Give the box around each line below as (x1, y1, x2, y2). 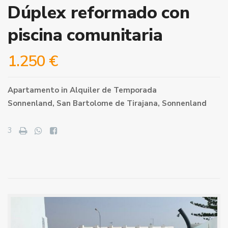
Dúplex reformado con (8, 1, 190, 24)
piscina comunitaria (8, 23, 163, 47)
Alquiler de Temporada (70, 85, 157, 95)
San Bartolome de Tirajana (56, 98, 158, 108)
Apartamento (8, 85, 59, 95)
